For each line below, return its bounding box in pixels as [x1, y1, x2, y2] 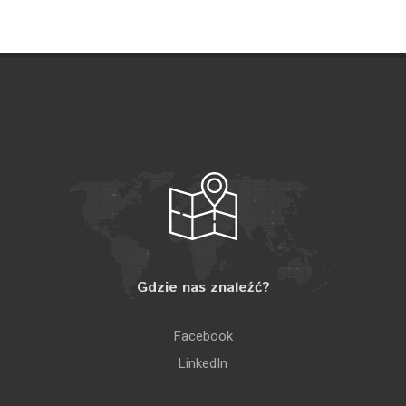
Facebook [173, 328, 233, 344]
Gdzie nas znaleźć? [136, 277, 270, 298]
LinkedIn [179, 355, 227, 372]
